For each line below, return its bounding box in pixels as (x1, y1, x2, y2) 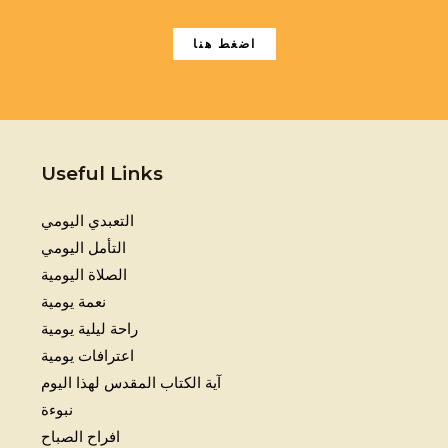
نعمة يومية (40, 292, 106, 312)
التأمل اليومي (40, 238, 126, 258)
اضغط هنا (192, 36, 256, 52)
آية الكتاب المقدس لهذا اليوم (40, 373, 221, 393)
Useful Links (40, 162, 163, 186)
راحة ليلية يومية (40, 319, 138, 339)
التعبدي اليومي (40, 211, 134, 231)
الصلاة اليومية (40, 265, 127, 285)
